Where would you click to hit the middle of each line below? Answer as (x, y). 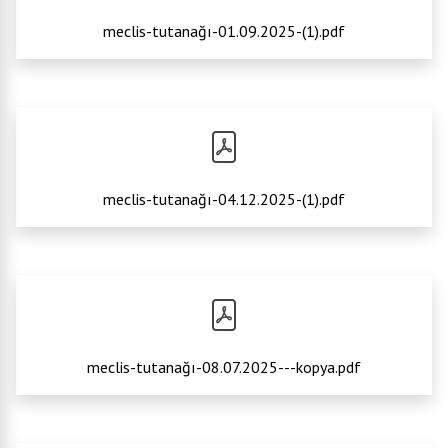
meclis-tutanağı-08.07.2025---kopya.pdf (224, 367)
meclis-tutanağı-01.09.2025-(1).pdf (224, 31)
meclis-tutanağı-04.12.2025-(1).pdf (224, 199)
